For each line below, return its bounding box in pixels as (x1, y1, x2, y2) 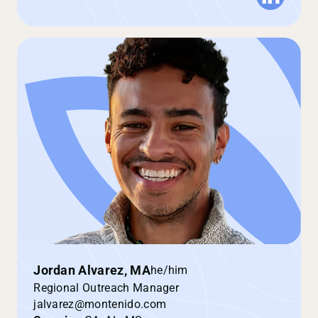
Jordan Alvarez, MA (33, 263, 150, 278)
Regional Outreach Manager (33, 280, 180, 295)
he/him (150, 263, 188, 278)
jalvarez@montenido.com (33, 297, 167, 311)
